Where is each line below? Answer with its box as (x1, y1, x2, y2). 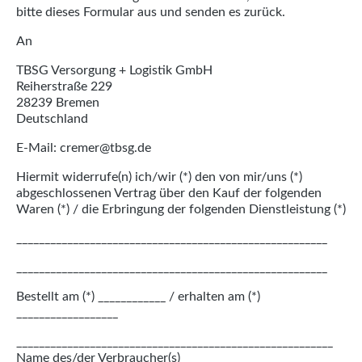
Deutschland (16, 112, 88, 125)
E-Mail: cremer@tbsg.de (16, 141, 151, 154)
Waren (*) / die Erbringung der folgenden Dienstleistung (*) (16, 203, 346, 216)
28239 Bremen (16, 96, 99, 109)
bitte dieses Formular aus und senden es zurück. (16, 6, 285, 19)
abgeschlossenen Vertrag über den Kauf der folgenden (16, 187, 322, 200)
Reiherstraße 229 (16, 80, 112, 93)
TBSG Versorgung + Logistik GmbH (16, 64, 213, 77)
